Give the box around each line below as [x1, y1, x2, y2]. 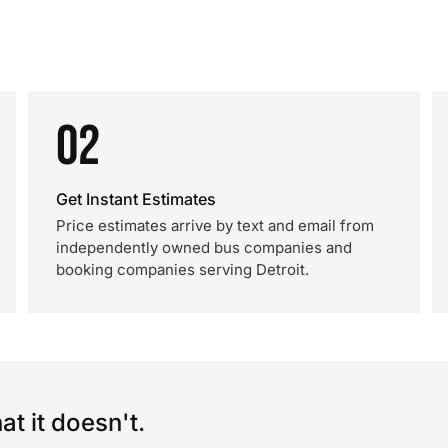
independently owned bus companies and [56, 238, 352, 257]
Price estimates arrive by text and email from [56, 216, 374, 235]
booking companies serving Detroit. [56, 260, 309, 279]
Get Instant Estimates [56, 189, 216, 209]
